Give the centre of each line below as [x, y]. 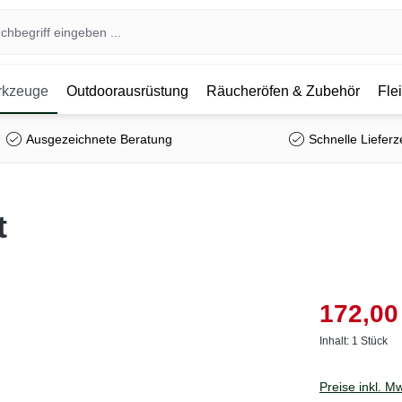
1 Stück [370, 341]
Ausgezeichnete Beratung [99, 139]
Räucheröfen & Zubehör [283, 91]
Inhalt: [336, 341]
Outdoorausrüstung [127, 91]
